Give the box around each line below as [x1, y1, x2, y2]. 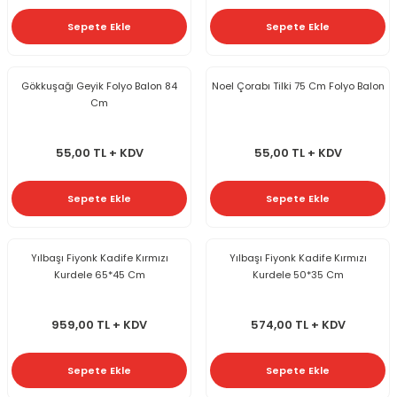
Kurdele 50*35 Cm [252, 268, 344, 283]
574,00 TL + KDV [250, 317, 346, 333]
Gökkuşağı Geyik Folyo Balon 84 [21, 79, 177, 94]
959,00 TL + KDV [51, 317, 147, 333]
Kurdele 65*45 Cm [53, 268, 145, 283]
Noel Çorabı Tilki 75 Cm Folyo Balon [211, 79, 385, 94]
